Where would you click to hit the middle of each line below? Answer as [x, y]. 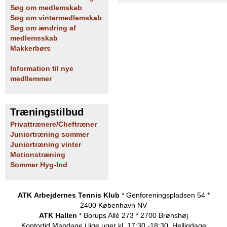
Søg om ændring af [43, 28]
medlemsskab [34, 38]
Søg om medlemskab [46, 8]
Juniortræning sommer [49, 135]
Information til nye [42, 68]
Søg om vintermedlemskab [56, 18]
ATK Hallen [58, 216]
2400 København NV [113, 206]
